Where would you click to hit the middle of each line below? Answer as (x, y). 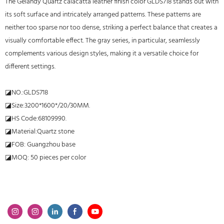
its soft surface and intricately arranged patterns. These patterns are (103, 15)
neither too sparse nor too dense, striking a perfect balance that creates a (111, 28)
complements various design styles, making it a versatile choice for (102, 54)
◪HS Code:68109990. (36, 119)
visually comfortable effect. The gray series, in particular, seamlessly (102, 41)
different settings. (30, 67)
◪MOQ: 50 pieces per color (45, 158)
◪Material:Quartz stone (40, 132)
